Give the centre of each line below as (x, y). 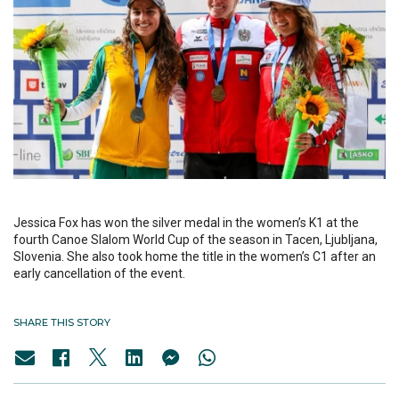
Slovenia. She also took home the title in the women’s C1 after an (195, 257)
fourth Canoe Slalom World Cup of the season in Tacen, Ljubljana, (195, 240)
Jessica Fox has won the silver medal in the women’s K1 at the (186, 223)
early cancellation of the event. (99, 274)
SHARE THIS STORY (62, 323)
